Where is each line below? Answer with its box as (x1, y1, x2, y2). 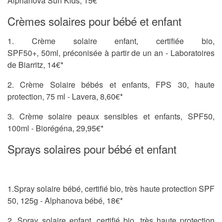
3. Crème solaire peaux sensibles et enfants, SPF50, (7, 111, 215, 122)
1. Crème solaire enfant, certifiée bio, (7, 35, 215, 47)
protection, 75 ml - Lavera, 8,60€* (7, 91, 123, 103)
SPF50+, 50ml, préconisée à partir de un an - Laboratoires (7, 47, 215, 59)
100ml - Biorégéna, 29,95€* (7, 122, 104, 134)
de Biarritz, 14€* (7, 59, 63, 71)
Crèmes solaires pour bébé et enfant (7, 13, 181, 29)
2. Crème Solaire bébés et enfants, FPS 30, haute (7, 79, 215, 91)
